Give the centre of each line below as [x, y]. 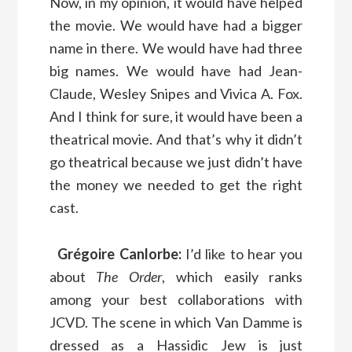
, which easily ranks [233, 276]
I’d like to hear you [242, 253]
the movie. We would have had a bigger [176, 25]
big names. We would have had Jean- [176, 70]
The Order [129, 276]
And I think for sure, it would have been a [176, 116]
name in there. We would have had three [176, 48]
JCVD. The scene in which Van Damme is [176, 322]
